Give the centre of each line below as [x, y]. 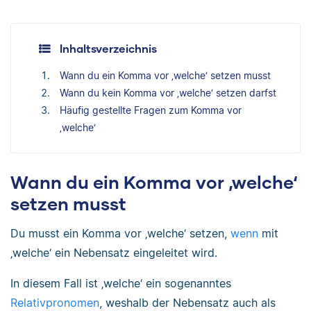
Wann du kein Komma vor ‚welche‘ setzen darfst [168, 92]
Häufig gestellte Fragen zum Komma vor [151, 110]
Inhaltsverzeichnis [108, 48]
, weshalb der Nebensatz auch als [187, 302]
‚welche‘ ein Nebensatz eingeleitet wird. [114, 252]
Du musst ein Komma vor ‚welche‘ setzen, [120, 233]
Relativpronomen [55, 302]
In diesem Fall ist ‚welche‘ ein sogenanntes [121, 283]
